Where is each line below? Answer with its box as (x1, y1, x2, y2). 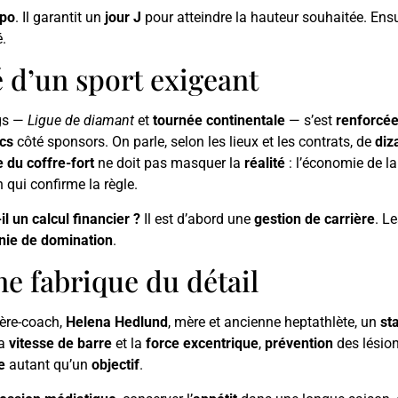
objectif (92, 356, 139, 374)
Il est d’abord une (140, 210, 254, 227)
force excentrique (146, 335, 259, 353)
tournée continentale (153, 112, 285, 130)
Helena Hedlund (66, 314, 168, 331)
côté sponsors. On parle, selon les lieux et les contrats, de (13, 133, 375, 151)
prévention (265, 335, 333, 353)
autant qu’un (5, 356, 92, 374)
